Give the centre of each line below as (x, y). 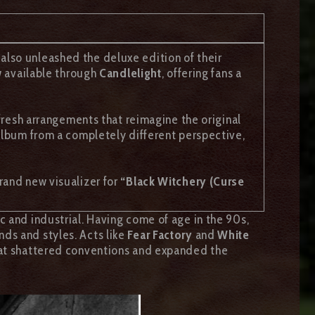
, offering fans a (201, 73)
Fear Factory (160, 235)
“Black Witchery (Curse (181, 181)
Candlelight (130, 73)
